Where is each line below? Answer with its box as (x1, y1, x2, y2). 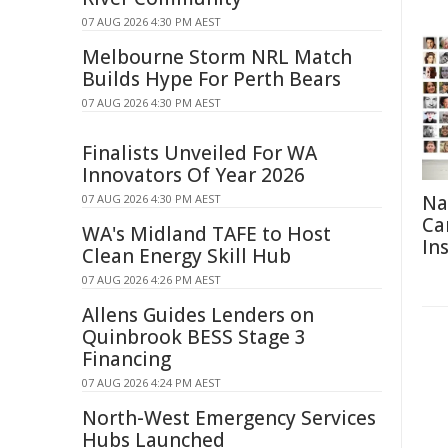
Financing (82, 346, 171, 372)
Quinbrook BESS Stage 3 (82, 324, 306, 350)
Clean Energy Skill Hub (82, 243, 291, 269)
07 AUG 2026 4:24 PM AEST (82, 375, 221, 390)
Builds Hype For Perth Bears (82, 66, 341, 92)
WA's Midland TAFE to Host (82, 221, 331, 247)
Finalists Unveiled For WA (82, 140, 317, 166)
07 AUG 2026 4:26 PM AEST (82, 272, 221, 287)
